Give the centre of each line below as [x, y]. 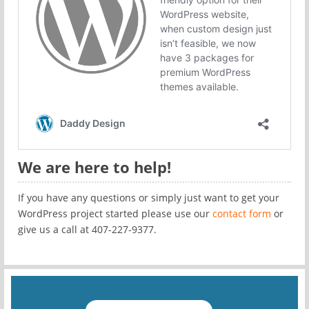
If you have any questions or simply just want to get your [149, 198]
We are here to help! [94, 167]
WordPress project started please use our [115, 213]
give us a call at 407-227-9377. [87, 229]
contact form [242, 213]
